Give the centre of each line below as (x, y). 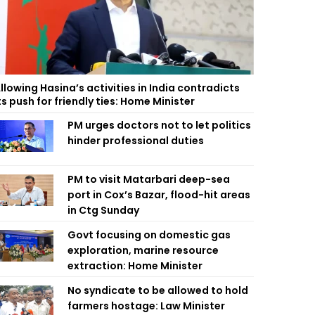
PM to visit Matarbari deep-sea (149, 179)
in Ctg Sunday (103, 210)
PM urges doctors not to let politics (159, 125)
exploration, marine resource (143, 250)
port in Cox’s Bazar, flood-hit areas (159, 195)
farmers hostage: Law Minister (146, 306)
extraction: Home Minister (135, 266)
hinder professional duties (136, 141)
